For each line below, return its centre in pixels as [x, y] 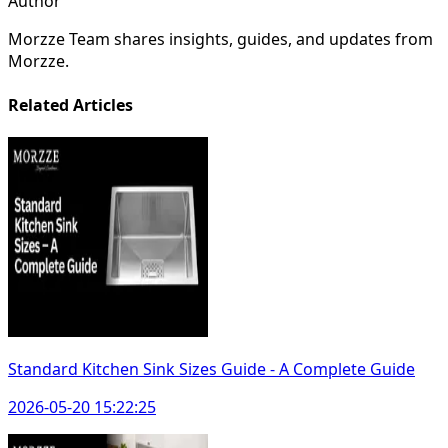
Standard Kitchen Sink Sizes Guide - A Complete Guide [211, 369]
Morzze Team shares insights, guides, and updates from [220, 39]
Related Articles [70, 104]
